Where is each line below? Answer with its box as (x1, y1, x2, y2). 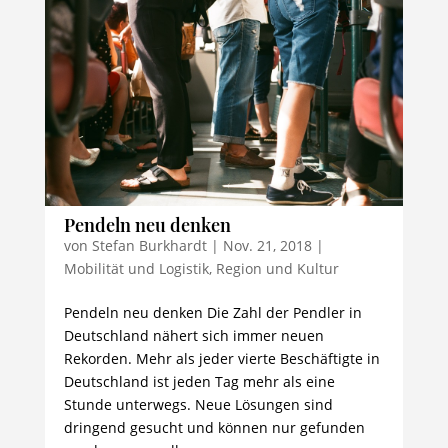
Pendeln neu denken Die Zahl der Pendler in (63, 303, 362, 322)
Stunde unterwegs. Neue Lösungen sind (63, 395, 333, 414)
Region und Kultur (215, 259, 339, 278)
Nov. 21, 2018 (222, 236, 312, 255)
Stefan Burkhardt (91, 236, 207, 255)
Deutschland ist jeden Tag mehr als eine (63, 372, 335, 391)
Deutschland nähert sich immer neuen (63, 326, 324, 345)
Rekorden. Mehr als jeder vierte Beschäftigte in (63, 349, 380, 368)
